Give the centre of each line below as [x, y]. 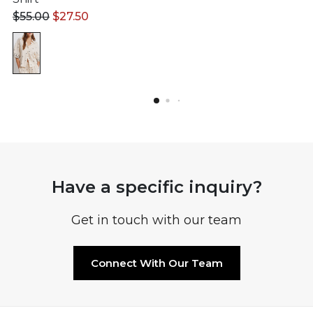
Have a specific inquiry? [156, 187]
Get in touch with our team [156, 220]
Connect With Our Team [156, 263]
